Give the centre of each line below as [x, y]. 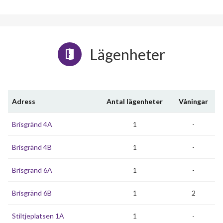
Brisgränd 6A [32, 170]
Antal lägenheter [135, 101]
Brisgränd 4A [32, 124]
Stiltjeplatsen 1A [38, 216]
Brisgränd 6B [32, 193]
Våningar [193, 101]
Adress [24, 101]
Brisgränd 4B [32, 147]
